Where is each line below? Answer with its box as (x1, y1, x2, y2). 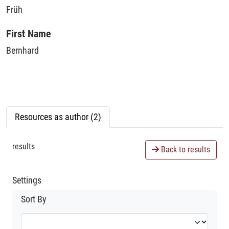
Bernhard (6, 44, 39, 56)
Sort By (21, 194, 47, 204)
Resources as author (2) (15, 111, 101, 122)
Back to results (159, 144, 210, 154)
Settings (12, 174, 41, 186)
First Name (6, 27, 51, 40)
